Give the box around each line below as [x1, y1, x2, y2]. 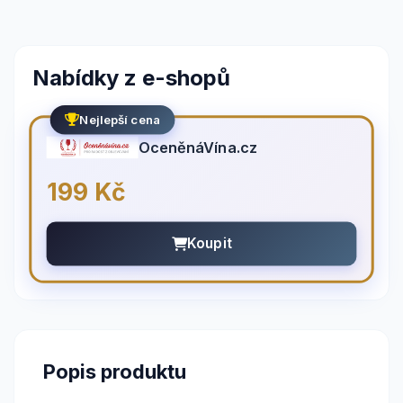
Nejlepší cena [79, 112, 161, 128]
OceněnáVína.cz [138, 138, 258, 157]
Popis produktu [43, 360, 186, 383]
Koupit [187, 234, 232, 253]
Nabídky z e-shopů [32, 65, 230, 91]
